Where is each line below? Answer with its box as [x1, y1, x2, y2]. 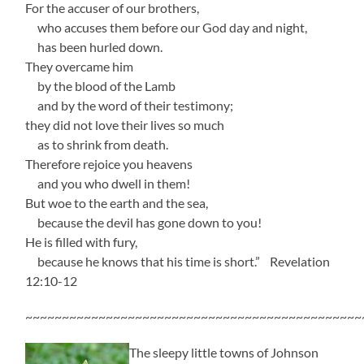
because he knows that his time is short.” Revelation [25, 253, 331, 269]
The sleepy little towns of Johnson [129, 344, 319, 360]
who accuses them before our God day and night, [25, 19, 308, 35]
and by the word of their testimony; [25, 97, 234, 113]
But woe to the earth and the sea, [25, 194, 209, 210]
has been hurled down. [25, 38, 163, 54]
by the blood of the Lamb [25, 77, 176, 93]
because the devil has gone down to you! [25, 214, 262, 230]
